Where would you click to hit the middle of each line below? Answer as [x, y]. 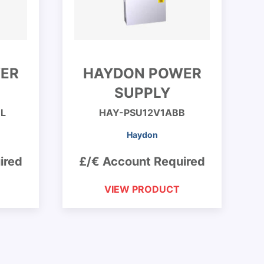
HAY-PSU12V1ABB [142, 113]
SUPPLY [142, 93]
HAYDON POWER [142, 73]
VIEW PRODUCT [142, 189]
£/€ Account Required [142, 161]
